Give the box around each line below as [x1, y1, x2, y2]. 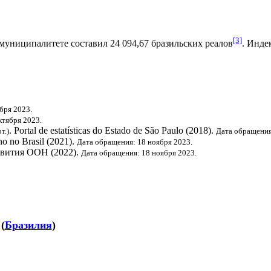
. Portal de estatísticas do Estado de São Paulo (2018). [9, 125, 216, 135]
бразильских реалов [151, 38, 233, 49]
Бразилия [4, 219, 52, 232]
